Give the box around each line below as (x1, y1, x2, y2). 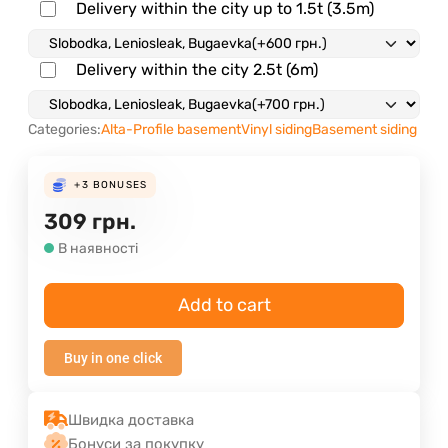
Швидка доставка (68, 410, 194, 429)
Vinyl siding (241, 120, 312, 138)
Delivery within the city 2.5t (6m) (76, 59, 318, 79)
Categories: (28, 120, 101, 138)
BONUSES (92, 178, 148, 191)
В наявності (58, 239, 138, 257)
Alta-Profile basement (101, 120, 241, 138)
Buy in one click (64, 349, 162, 366)
